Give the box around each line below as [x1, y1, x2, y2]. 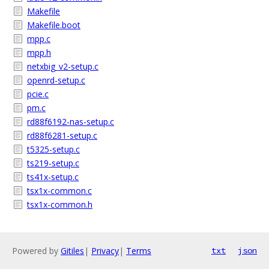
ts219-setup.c [27, 157, 79, 169]
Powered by [12, 245, 61, 256]
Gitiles [61, 245, 84, 256]
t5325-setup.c [27, 144, 80, 155]
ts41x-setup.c [27, 171, 79, 183]
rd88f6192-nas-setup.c [27, 116, 114, 127]
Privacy [91, 245, 119, 256]
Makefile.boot [27, 19, 80, 31]
